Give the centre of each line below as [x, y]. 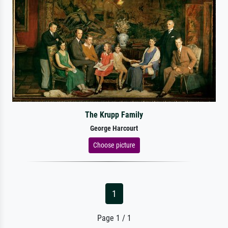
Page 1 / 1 [114, 218]
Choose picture [114, 145]
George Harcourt [114, 128]
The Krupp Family [114, 115]
